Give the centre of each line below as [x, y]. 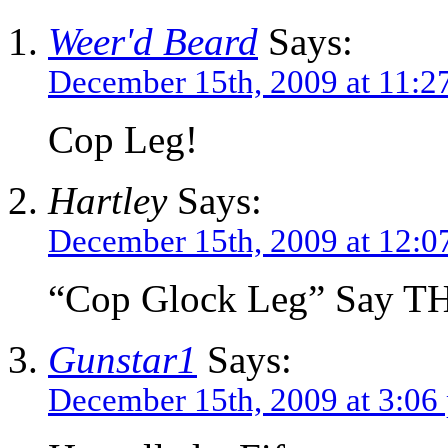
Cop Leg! [123, 139]
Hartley [107, 200]
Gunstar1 [122, 359]
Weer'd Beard [153, 41]
